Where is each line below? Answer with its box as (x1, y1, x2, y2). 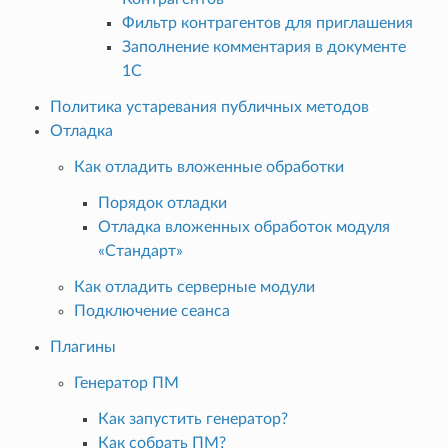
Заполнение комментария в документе (121, 38, 406, 55)
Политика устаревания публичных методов (49, 98, 369, 115)
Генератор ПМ (73, 374, 179, 391)
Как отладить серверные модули (73, 278, 315, 295)
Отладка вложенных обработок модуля (97, 218, 390, 235)
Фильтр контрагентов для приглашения (121, 14, 413, 31)
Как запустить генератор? (97, 410, 288, 427)
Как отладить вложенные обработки (73, 158, 344, 175)
